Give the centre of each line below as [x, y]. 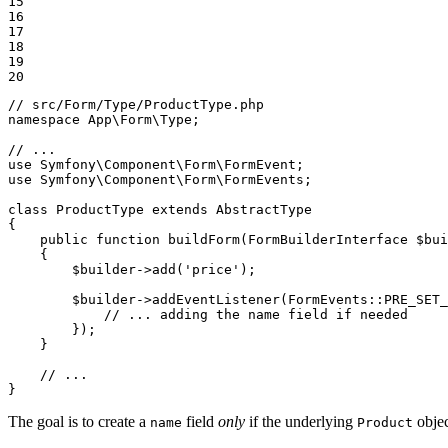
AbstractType [264, 210]
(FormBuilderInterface [328, 240]
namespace [44, 120]
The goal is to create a [79, 422]
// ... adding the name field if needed [208, 315]
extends [180, 210]
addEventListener [216, 300]
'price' [212, 270]
